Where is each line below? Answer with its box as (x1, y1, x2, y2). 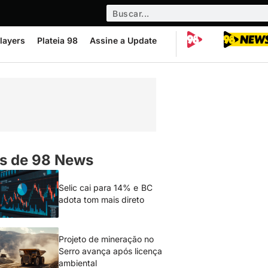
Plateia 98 (37, 35, 78, 45)
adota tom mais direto (59, 194, 145, 205)
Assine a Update (90, 35, 157, 45)
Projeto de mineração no (59, 234, 154, 244)
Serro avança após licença (59, 246, 163, 256)
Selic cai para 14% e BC (59, 182, 153, 193)
